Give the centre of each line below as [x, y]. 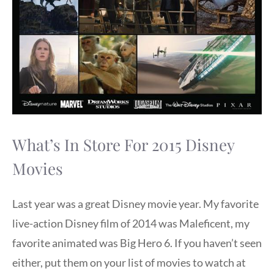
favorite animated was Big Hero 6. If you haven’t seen [137, 243]
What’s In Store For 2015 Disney [123, 145]
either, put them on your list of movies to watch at [129, 262]
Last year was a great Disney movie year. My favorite [135, 203]
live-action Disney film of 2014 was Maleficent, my [131, 223]
